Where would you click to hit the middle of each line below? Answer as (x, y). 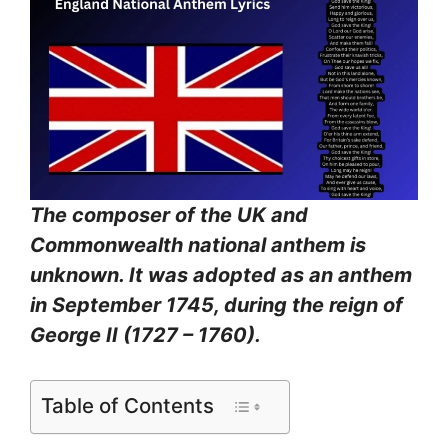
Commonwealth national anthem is (198, 244)
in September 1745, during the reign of (216, 304)
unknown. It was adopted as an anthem (221, 274)
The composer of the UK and (169, 214)
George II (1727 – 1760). (145, 334)
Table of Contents (127, 405)
